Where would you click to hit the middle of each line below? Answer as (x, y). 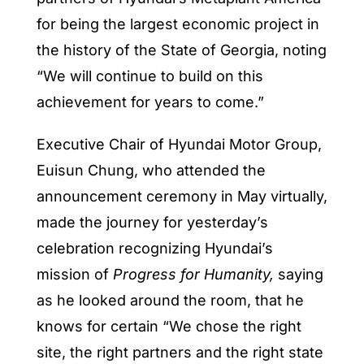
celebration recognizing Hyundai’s (154, 248)
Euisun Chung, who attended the (151, 170)
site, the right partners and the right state (180, 352)
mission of (74, 274)
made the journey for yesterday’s (152, 222)
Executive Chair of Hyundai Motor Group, (179, 144)
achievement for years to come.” (150, 102)
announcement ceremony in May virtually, (182, 196)
